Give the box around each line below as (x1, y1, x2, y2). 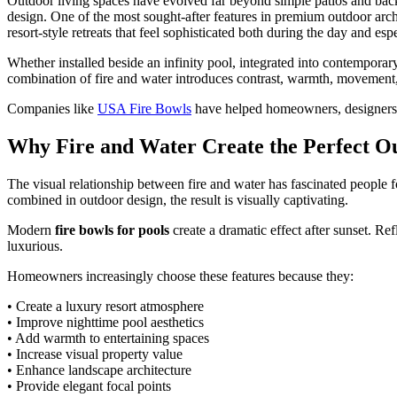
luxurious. (7, 237, 63, 253)
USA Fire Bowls (97, 100, 191, 116)
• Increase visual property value (7, 346, 183, 362)
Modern (7, 222, 55, 237)
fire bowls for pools (55, 222, 169, 237)
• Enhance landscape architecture (7, 362, 191, 378)
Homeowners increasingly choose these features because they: (7, 268, 354, 284)
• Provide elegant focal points (7, 378, 171, 393)
